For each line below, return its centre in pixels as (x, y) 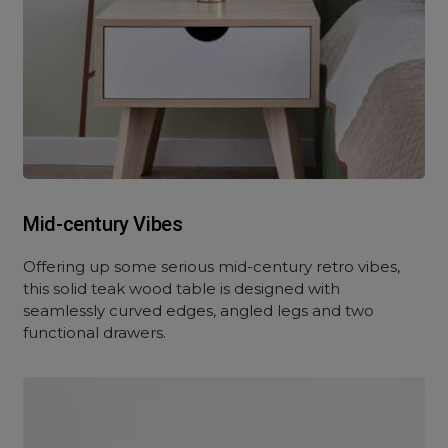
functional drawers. (95, 332)
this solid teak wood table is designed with (182, 288)
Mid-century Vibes (103, 224)
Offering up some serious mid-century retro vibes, (212, 266)
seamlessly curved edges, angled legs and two (199, 310)
